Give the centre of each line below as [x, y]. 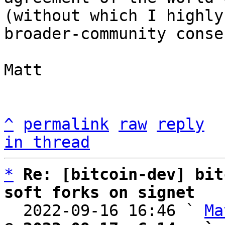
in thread [47, 142]
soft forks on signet [99, 192]
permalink [66, 124]
